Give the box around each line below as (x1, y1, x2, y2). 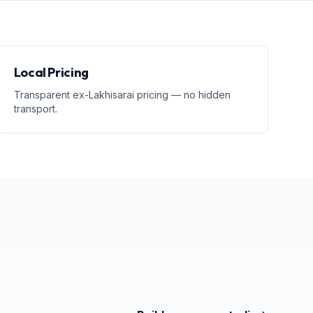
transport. (13, 103, 57, 115)
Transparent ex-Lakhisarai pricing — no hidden (13, 89, 231, 101)
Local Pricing (13, 64, 89, 80)
